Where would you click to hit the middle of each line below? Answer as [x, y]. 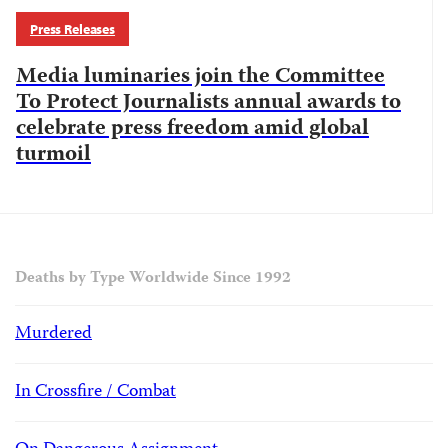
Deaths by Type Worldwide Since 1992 [153, 279]
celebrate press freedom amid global [192, 129]
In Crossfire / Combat [95, 392]
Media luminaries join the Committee [200, 77]
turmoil [53, 155]
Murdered [53, 334]
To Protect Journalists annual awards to [208, 103]
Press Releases [73, 29]
